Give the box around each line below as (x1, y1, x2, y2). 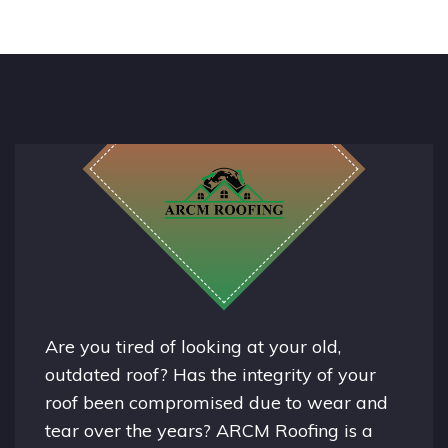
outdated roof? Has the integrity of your (45, 362, 376, 386)
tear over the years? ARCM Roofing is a (45, 418, 373, 442)
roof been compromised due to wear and (45, 390, 388, 414)
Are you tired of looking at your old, (45, 334, 341, 358)
